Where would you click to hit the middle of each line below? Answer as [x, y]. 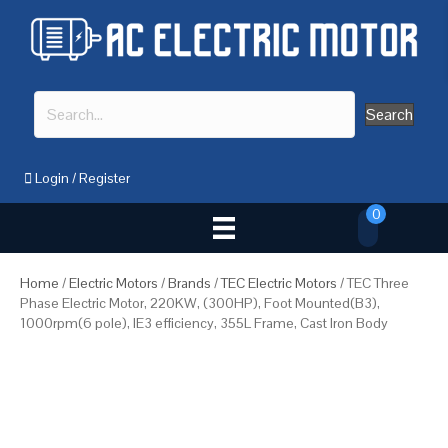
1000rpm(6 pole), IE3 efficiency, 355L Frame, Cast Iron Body [204, 323]
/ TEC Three [373, 283]
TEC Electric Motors [279, 283]
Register [104, 177]
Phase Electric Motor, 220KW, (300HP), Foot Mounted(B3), [200, 303]
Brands [189, 283]
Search [389, 114]
